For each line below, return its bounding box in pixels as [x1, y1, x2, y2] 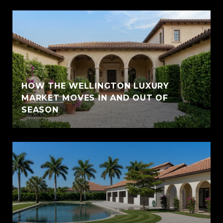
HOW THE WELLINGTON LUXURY [21, 81, 169, 91]
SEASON [21, 105, 59, 114]
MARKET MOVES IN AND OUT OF [21, 93, 168, 103]
